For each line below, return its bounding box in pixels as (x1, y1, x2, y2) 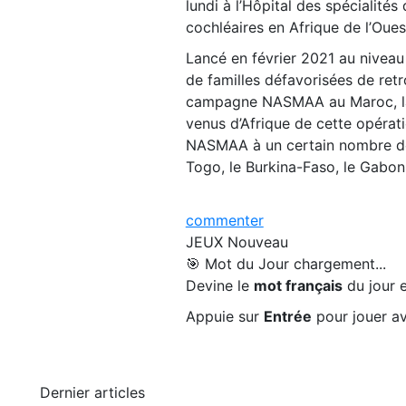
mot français (253, 275, 343, 295)
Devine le (185, 275, 254, 295)
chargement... (293, 254, 386, 273)
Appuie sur (185, 306, 264, 325)
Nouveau (227, 232, 288, 251)
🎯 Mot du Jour (185, 254, 294, 273)
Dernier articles (40, 382, 145, 401)
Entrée (263, 306, 312, 325)
